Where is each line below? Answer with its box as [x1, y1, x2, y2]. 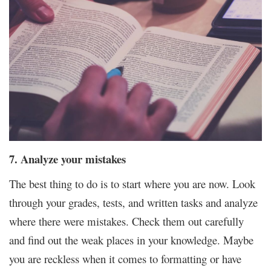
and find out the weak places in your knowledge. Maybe [9, 232, 253, 248]
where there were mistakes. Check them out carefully [9, 214, 244, 229]
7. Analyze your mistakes [9, 151, 126, 168]
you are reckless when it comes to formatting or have [9, 251, 241, 267]
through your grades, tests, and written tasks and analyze [9, 195, 258, 211]
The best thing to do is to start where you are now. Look [9, 176, 255, 192]
